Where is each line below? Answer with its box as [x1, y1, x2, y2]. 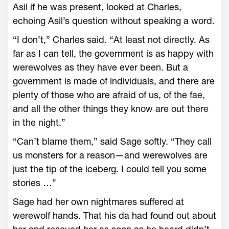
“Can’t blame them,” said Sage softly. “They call [13, 136, 212, 147]
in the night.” [13, 117, 65, 128]
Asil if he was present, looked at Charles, [13, 2, 181, 12]
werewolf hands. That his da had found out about [13, 210, 216, 221]
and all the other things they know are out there [13, 103, 209, 114]
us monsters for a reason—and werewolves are [13, 150, 208, 161]
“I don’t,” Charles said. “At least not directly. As [13, 34, 210, 45]
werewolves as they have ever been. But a [13, 62, 188, 73]
